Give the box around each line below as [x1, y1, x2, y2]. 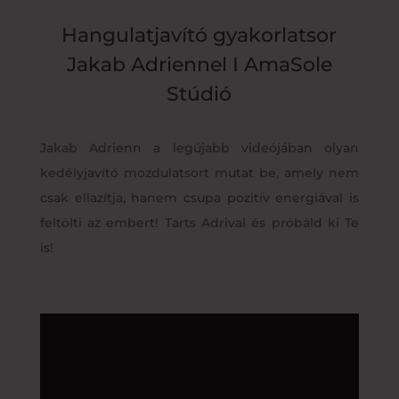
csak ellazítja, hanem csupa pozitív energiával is [39, 189, 360, 206]
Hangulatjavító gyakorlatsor [61, 22, 338, 47]
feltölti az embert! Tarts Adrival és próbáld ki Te [39, 214, 360, 231]
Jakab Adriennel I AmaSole [66, 52, 332, 77]
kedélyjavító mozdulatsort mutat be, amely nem [39, 164, 360, 181]
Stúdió [167, 81, 232, 106]
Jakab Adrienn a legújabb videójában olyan [39, 139, 360, 156]
